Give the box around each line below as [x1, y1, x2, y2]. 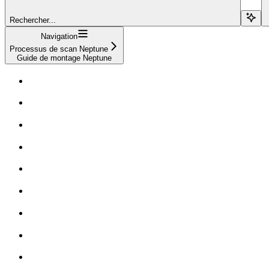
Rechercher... [10, 15, 56, 25]
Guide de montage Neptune [17, 53, 112, 62]
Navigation [40, 31, 77, 41]
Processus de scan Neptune [10, 44, 108, 53]
